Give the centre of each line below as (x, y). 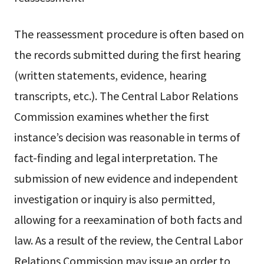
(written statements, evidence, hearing (110, 75)
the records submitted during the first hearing (127, 55)
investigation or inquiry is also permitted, (114, 199)
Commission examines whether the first (111, 116)
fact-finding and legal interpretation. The (115, 158)
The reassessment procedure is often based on (129, 34)
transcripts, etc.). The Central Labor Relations (126, 96)
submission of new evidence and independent (126, 178)
